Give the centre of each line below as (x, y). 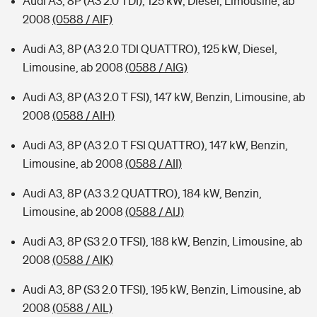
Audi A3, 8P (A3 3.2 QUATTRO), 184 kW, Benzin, (142, 193)
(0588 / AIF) (82, 19)
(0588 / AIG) (156, 67)
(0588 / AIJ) (155, 212)
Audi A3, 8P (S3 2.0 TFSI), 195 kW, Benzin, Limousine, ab (162, 289)
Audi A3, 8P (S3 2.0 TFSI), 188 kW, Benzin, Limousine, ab (163, 241)
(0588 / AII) (154, 163)
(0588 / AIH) (83, 115)
